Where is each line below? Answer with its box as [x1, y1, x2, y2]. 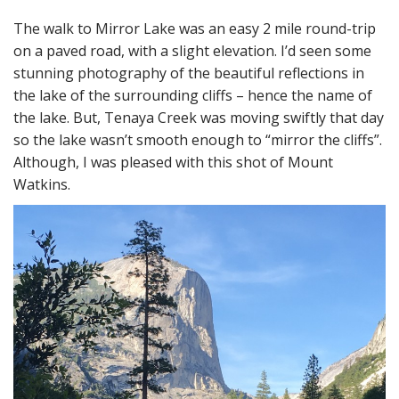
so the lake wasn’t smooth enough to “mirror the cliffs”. [13, 129, 382, 150]
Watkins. [13, 174, 77, 194]
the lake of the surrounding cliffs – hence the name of [13, 85, 372, 105]
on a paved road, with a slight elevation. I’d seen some [13, 40, 371, 61]
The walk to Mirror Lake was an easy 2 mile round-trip [13, 18, 376, 38]
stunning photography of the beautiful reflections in [13, 62, 364, 83]
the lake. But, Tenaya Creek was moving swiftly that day [13, 107, 384, 127]
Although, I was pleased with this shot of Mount [13, 151, 333, 172]
